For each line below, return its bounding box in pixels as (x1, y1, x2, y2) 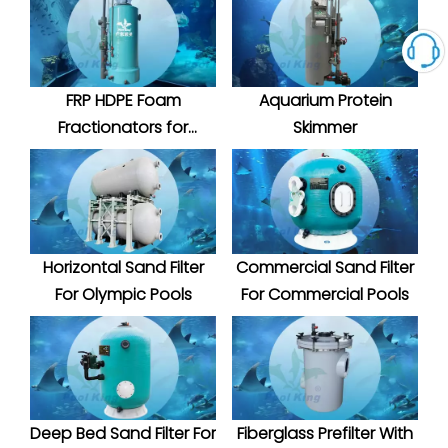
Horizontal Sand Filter (42, 255, 204, 279)
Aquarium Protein (258, 89, 392, 113)
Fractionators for (58, 116, 188, 140)
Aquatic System (62, 143, 184, 167)
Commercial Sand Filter (236, 255, 414, 279)
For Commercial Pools (241, 282, 409, 306)
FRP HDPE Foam (65, 89, 181, 113)
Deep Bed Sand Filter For (30, 422, 216, 446)
